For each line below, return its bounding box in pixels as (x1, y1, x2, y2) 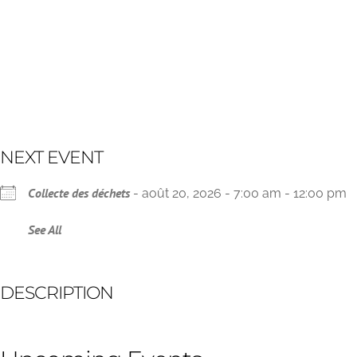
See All (28, 222, 61, 237)
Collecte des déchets (28, 185, 130, 201)
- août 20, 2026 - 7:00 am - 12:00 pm (130, 186, 347, 201)
